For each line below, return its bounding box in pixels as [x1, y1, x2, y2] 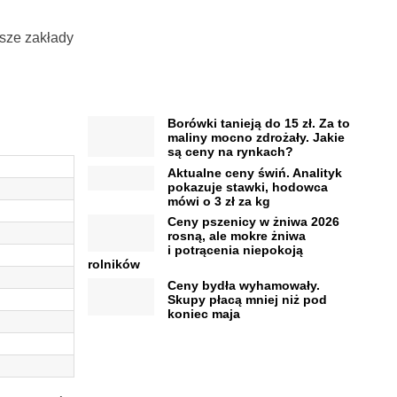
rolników [87, 257, 140, 272]
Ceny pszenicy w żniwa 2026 [167, 214, 339, 230]
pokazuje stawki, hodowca [167, 179, 328, 194]
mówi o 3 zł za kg [167, 193, 270, 208]
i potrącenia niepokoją [167, 243, 303, 258]
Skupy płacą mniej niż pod [167, 292, 327, 307]
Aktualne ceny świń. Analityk [167, 165, 342, 180]
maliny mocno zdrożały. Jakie [167, 130, 345, 145]
